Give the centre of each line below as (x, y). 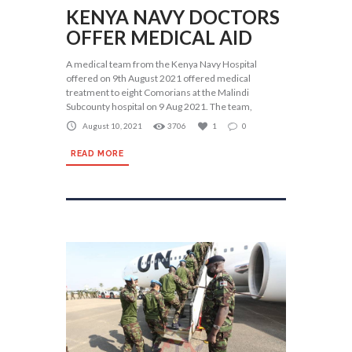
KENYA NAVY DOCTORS (173, 17)
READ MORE (97, 153)
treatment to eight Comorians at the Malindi (158, 93)
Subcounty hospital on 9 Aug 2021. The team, (159, 107)
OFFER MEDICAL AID (159, 38)
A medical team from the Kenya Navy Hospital (161, 64)
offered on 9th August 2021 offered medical (158, 79)
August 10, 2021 (112, 125)
